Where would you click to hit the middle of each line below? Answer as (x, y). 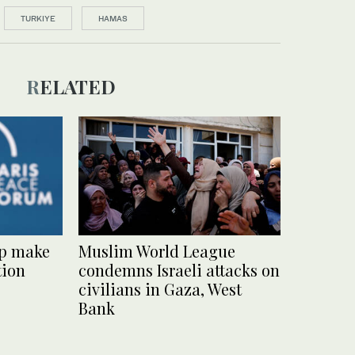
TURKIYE (38, 18)
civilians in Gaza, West (160, 288)
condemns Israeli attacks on (179, 269)
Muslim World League (157, 250)
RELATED (77, 86)
